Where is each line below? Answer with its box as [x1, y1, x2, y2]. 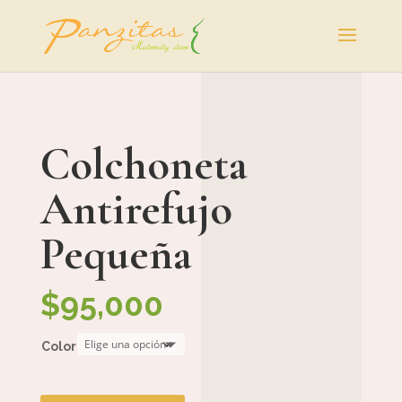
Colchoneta [39, 137, 248, 191]
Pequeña [39, 227, 192, 281]
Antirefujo [39, 182, 232, 236]
